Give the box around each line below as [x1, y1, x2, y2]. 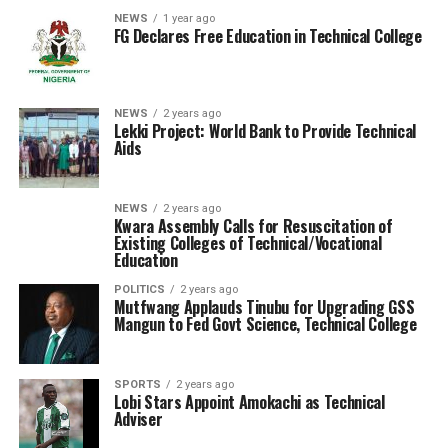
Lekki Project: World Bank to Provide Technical [113, 119, 416, 143]
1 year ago [162, 12, 215, 25]
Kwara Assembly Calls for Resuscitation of [113, 214, 393, 238]
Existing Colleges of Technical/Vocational [113, 231, 382, 255]
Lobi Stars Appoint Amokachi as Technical [113, 390, 385, 414]
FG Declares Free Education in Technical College [113, 24, 422, 48]
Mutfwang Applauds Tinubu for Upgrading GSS [113, 295, 415, 319]
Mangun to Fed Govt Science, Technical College [113, 312, 417, 336]
